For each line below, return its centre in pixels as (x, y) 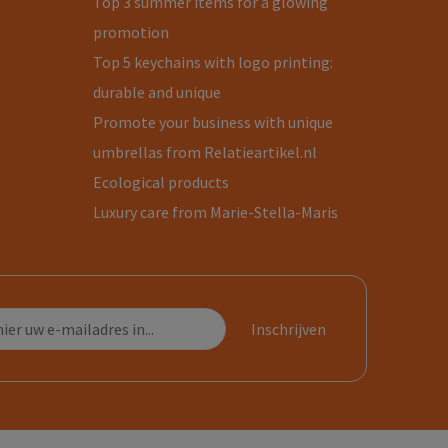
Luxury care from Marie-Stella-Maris (216, 212)
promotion (131, 32)
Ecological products (161, 182)
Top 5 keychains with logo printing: (213, 62)
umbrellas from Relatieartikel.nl (205, 152)
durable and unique (157, 92)
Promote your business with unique (213, 122)
